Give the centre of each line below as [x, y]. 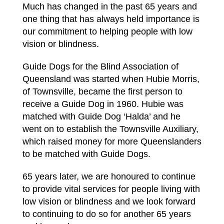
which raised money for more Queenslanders [112, 141]
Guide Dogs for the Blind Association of [100, 66]
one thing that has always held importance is [111, 19]
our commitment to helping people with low [107, 31]
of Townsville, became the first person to [102, 91]
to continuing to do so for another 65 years [107, 214]
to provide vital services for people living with [111, 189]
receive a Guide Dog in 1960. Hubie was [103, 104]
